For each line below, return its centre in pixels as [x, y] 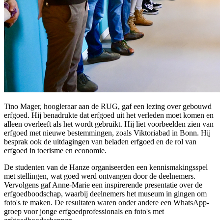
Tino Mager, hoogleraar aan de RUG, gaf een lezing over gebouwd [108, 106]
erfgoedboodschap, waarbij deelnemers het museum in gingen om [105, 193]
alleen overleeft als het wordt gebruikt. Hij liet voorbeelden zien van [109, 124]
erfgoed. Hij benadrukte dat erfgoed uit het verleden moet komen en [109, 115]
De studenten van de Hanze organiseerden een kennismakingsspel [106, 167]
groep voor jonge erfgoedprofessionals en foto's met [84, 211]
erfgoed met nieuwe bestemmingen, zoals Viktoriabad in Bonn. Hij [107, 133]
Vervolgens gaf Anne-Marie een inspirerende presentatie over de [103, 185]
